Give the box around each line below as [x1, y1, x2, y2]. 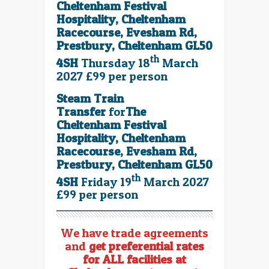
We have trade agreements [61, 226, 208, 241]
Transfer [56, 104, 106, 119]
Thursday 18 [81, 55, 150, 70]
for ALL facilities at [83, 252, 186, 267]
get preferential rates [89, 239, 204, 254]
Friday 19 [81, 174, 131, 189]
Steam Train [56, 91, 124, 106]
